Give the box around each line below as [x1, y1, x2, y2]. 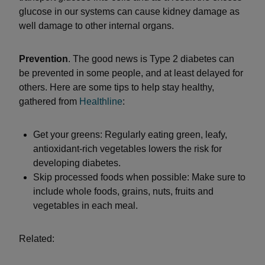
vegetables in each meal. [33, 201, 138, 211]
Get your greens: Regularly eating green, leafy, [33, 130, 227, 140]
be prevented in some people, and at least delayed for [19, 68, 243, 78]
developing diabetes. [33, 158, 121, 168]
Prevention [19, 54, 68, 64]
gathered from [19, 96, 79, 106]
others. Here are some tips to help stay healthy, [19, 82, 214, 92]
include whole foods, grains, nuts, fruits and [33, 186, 214, 196]
